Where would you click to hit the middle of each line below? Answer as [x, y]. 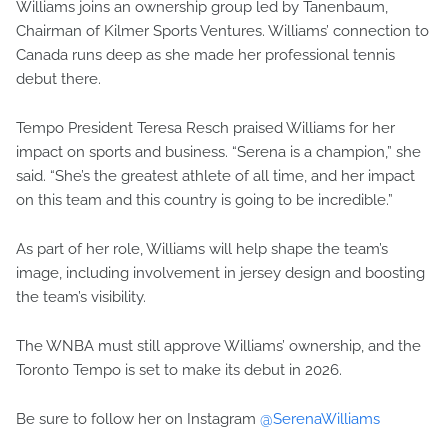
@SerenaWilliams [320, 419]
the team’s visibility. [81, 297]
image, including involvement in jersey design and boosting [220, 273]
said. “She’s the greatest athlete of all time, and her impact [215, 176]
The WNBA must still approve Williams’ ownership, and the [218, 346]
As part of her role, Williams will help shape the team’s [202, 249]
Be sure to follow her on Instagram [138, 419]
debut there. [58, 79]
